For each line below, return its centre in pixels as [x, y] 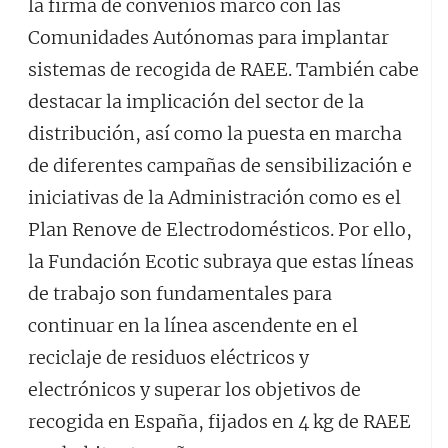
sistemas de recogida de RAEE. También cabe [223, 69]
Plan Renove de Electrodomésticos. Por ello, [220, 229]
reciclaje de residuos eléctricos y [168, 357]
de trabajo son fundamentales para [180, 293]
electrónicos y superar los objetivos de [194, 389]
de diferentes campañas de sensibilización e [220, 165]
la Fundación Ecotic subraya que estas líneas [221, 261]
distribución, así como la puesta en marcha [215, 133]
